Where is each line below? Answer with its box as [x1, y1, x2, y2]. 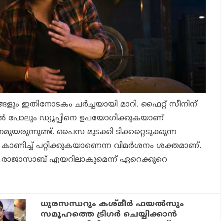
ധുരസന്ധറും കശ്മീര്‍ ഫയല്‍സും [40, 199, 184, 210]
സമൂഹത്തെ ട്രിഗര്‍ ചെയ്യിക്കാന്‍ [40, 210, 178, 220]
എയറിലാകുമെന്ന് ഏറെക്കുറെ [47, 155, 167, 165]
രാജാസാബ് [1, 155, 47, 165]
